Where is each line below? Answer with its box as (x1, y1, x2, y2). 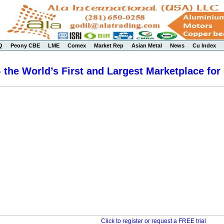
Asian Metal (131, 42, 162, 48)
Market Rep (94, 42, 123, 48)
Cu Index (192, 42, 216, 48)
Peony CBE (10, 42, 40, 48)
